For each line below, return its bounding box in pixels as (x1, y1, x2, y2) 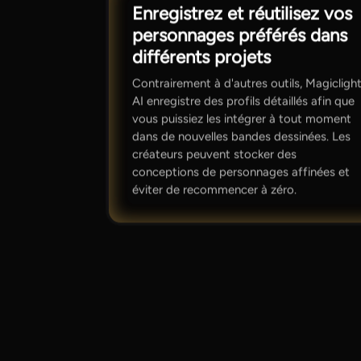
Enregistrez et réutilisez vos (132, 2, 353, 25)
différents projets (132, 46, 272, 68)
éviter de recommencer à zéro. (132, 182, 297, 197)
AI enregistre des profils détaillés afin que (132, 93, 355, 109)
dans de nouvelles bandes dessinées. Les (132, 129, 351, 144)
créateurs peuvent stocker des (132, 147, 297, 162)
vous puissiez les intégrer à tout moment (132, 111, 352, 127)
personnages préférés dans (132, 24, 348, 47)
